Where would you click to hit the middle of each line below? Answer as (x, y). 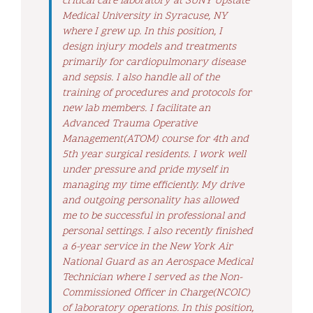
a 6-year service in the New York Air (147, 247)
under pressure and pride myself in (145, 170)
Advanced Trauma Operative (130, 124)
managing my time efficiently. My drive (153, 185)
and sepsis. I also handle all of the (141, 78)
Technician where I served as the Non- (152, 277)
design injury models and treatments (149, 47)
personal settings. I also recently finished (158, 231)
